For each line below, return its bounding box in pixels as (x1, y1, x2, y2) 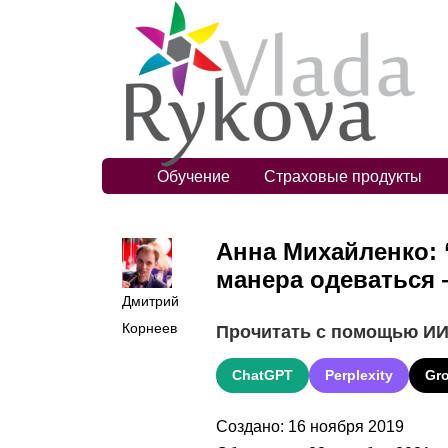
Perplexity (325, 366, 393, 383)
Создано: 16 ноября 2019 (216, 417, 404, 435)
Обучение (157, 167, 230, 185)
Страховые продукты (264, 167, 422, 185)
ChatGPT (232, 366, 293, 383)
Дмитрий (122, 292, 179, 309)
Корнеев (122, 319, 177, 336)
